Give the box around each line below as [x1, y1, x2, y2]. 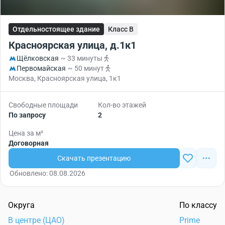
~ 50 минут [68, 64, 104, 72]
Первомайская [17, 64, 66, 72]
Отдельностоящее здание [13, 25, 100, 33]
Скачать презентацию [57, 154, 131, 162]
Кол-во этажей [98, 101, 146, 109]
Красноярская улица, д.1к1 [9, 39, 136, 51]
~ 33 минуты [61, 54, 102, 62]
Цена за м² [9, 129, 43, 137]
